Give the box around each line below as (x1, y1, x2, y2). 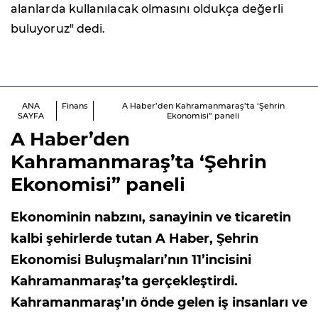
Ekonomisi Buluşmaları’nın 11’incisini (11, 251, 251, 268)
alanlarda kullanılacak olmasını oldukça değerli (11, 1, 283, 16)
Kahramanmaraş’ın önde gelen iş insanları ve (11, 294, 307, 310)
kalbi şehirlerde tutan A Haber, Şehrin (11, 230, 258, 246)
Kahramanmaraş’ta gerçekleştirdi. (11, 273, 238, 289)
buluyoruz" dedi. (11, 21, 106, 35)
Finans (62, 100, 89, 111)
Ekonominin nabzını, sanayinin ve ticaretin (11, 209, 291, 225)
